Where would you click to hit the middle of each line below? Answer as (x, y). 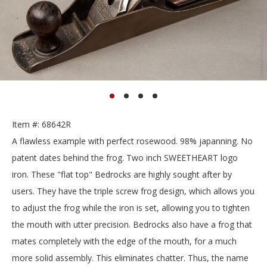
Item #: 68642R (41, 125)
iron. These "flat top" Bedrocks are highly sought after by (122, 175)
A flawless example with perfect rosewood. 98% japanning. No (132, 141)
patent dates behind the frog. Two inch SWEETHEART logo (125, 158)
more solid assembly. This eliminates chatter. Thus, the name (130, 258)
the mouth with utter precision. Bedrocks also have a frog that (132, 225)
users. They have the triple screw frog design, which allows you (133, 191)
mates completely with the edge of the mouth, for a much (124, 241)
